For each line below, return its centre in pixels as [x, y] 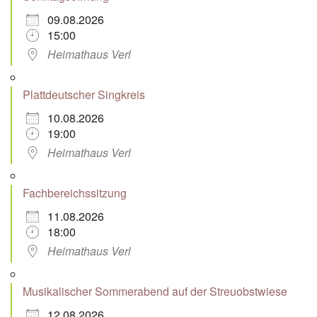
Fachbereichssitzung [75, 193]
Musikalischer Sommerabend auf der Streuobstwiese [155, 292]
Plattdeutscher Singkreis [84, 95]
